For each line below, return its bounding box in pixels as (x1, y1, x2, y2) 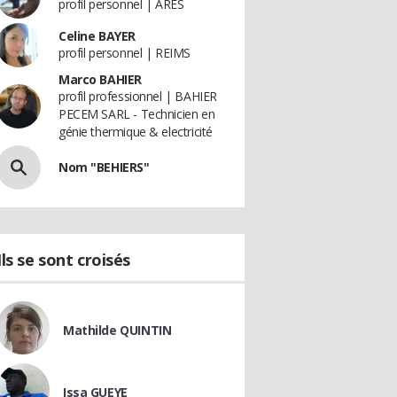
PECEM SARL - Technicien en (58, 105, 215, 122)
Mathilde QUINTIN (63, 322, 172, 339)
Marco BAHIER (58, 71, 142, 88)
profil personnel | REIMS (58, 44, 191, 61)
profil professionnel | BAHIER (58, 88, 217, 105)
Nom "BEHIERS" (58, 159, 150, 175)
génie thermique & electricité (58, 123, 213, 140)
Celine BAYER (58, 27, 136, 44)
